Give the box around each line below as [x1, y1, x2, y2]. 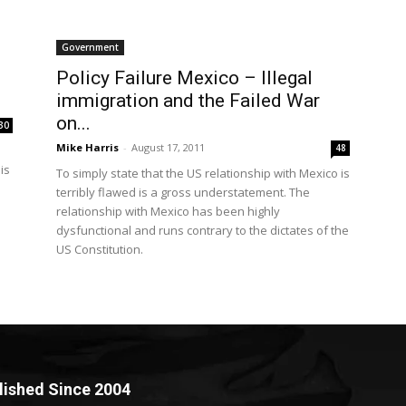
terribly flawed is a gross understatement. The [56, 184, 310, 201]
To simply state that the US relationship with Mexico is [56, 165, 350, 182]
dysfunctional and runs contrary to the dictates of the [56, 222, 349, 239]
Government [62, 41, 119, 54]
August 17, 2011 [131, 140, 205, 155]
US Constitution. [56, 241, 143, 258]
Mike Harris [56, 140, 119, 155]
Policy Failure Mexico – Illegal [56, 67, 313, 90]
